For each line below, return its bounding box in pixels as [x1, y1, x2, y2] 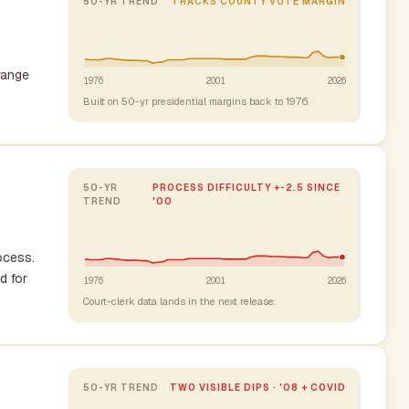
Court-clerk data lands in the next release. [83, 294, 275, 308]
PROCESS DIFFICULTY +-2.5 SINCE [152, 181, 341, 194]
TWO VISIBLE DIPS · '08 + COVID [170, 381, 346, 393]
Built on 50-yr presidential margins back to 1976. [83, 94, 309, 108]
